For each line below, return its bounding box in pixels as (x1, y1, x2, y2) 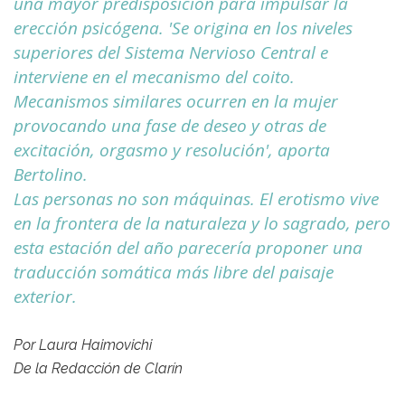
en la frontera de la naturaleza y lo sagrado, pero (14, 212, 391, 236)
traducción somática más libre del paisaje (14, 260, 334, 285)
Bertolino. (14, 163, 88, 187)
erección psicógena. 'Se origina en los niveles (14, 16, 353, 41)
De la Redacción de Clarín (14, 360, 183, 378)
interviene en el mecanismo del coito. (14, 65, 295, 89)
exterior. (14, 285, 77, 309)
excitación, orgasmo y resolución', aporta (14, 138, 330, 163)
